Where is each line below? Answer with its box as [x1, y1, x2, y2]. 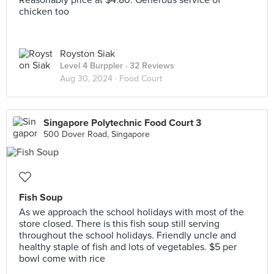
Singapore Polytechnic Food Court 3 [43, 117, 201, 129]
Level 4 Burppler [60, 61, 123, 71]
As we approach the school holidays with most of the [19, 206, 244, 218]
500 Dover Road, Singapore [43, 129, 150, 139]
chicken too [19, 6, 69, 18]
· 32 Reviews [123, 61, 174, 71]
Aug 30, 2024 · [60, 73, 119, 84]
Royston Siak [60, 48, 115, 60]
